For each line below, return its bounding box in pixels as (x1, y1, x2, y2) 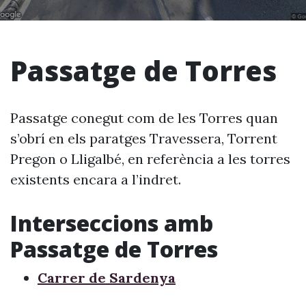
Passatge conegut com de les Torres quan (10, 109, 278, 126)
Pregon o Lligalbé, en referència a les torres (10, 150, 290, 167)
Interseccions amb (10, 208, 213, 238)
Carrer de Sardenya (38, 269, 176, 286)
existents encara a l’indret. (10, 171, 181, 188)
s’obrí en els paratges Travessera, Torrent (10, 130, 277, 147)
